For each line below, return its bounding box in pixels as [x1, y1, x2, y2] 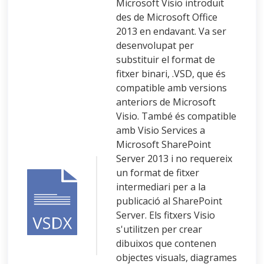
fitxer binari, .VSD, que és [116, 67, 226, 80]
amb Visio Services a [116, 123, 205, 137]
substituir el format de [116, 52, 215, 66]
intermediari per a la [116, 180, 206, 193]
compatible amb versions [116, 81, 227, 94]
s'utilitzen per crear [116, 222, 202, 236]
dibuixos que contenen [116, 236, 216, 250]
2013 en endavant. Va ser [116, 24, 226, 38]
